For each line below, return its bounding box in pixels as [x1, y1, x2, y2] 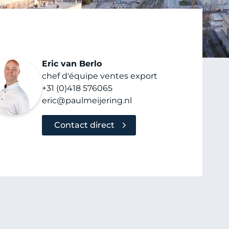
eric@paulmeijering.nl [42, 96, 132, 105]
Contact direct [54, 120, 114, 130]
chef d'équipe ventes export [42, 71, 157, 81]
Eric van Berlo [42, 59, 102, 68]
